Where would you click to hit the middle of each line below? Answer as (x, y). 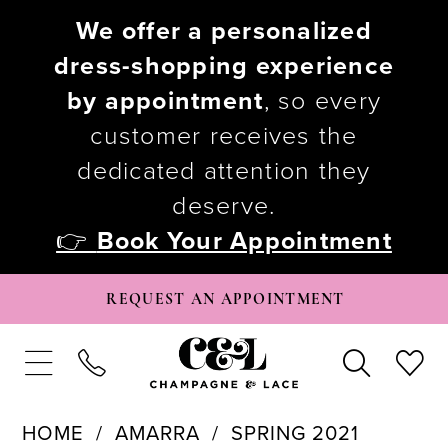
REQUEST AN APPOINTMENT (225, 299)
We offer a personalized (224, 31)
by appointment (165, 101)
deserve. (224, 206)
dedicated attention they (224, 171)
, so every (322, 101)
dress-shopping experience (224, 66)
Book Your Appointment (244, 241)
